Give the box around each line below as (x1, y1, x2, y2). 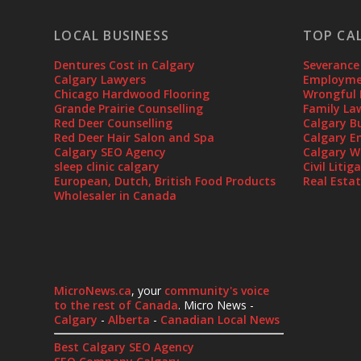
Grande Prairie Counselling (54, 101, 204, 117)
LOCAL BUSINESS (54, 27, 170, 45)
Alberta (108, 312, 151, 328)
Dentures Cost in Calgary (54, 57, 196, 73)
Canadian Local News (160, 312, 280, 328)
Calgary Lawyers (54, 72, 147, 88)
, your (131, 283, 165, 299)
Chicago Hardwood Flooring (54, 86, 210, 102)
